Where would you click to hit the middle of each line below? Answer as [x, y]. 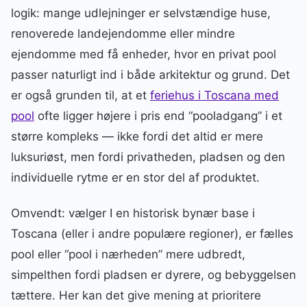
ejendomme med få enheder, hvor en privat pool [144, 54]
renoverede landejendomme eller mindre [123, 33]
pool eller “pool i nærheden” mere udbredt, [128, 254]
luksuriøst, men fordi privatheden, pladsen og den [148, 157]
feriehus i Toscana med [214, 95]
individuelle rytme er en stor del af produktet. [135, 177]
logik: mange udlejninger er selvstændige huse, [141, 13]
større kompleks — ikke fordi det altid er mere [137, 136]
